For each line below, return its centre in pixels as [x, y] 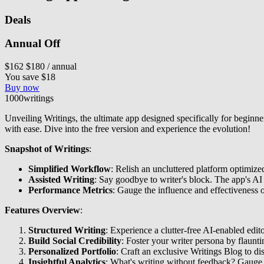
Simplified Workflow [70, 169]
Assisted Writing [61, 180]
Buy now [22, 88]
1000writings [29, 98]
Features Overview [42, 210]
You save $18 [30, 77]
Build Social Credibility [75, 241]
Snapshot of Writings [47, 149]
